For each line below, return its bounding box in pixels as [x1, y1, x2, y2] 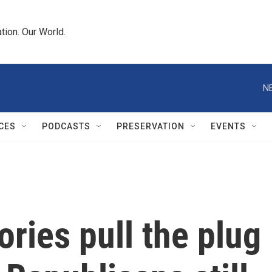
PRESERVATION [117, 121, 185, 131]
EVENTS [211, 121, 246, 131]
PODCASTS [42, 121, 90, 131]
